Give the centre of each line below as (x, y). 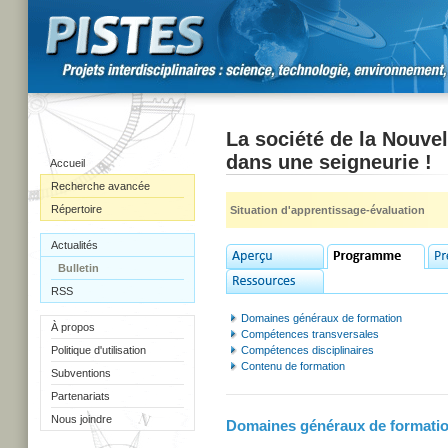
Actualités (74, 245)
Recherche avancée (100, 186)
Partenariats (80, 396)
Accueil (67, 163)
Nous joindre (81, 419)
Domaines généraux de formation (321, 318)
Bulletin (78, 268)
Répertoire (76, 209)
